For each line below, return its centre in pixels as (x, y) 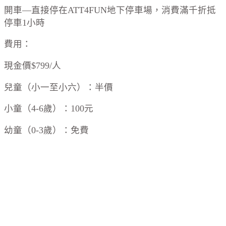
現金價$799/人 (33, 65)
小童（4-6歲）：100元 (49, 109)
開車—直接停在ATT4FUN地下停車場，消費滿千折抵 (110, 10)
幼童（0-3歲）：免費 (46, 130)
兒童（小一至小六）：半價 (59, 87)
